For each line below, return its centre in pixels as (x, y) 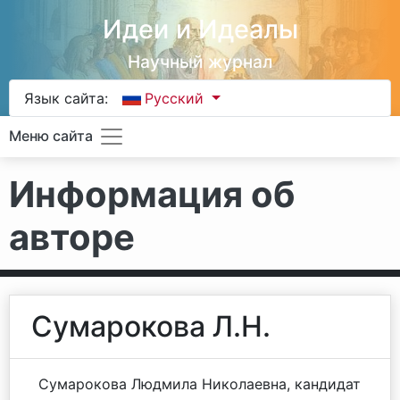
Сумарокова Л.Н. (151, 326)
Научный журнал (200, 62)
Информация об (152, 194)
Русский (177, 98)
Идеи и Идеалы (200, 29)
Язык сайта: (66, 98)
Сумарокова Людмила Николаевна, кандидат (200, 384)
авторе (72, 237)
